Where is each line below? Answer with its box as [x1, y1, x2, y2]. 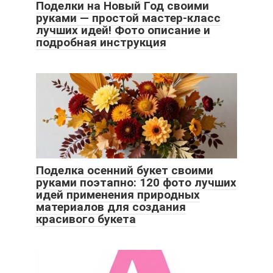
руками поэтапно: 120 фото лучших [36, 175, 236, 190]
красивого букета [36, 212, 136, 227]
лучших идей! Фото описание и [36, 23, 210, 38]
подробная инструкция [36, 35, 166, 50]
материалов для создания [36, 200, 186, 214]
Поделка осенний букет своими [36, 163, 213, 178]
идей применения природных [36, 188, 200, 202]
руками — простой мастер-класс [36, 11, 221, 26]
